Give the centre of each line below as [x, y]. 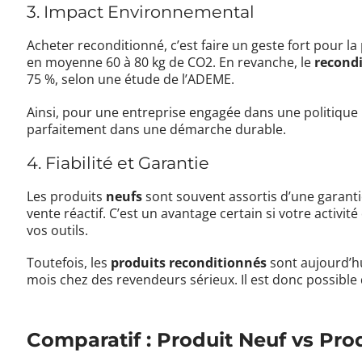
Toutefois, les [69, 263]
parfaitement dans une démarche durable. [157, 129]
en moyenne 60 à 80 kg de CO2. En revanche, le [171, 63]
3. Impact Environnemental [141, 12]
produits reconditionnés [189, 263]
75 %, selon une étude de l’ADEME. [131, 80]
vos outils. [58, 230]
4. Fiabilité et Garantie [118, 162]
